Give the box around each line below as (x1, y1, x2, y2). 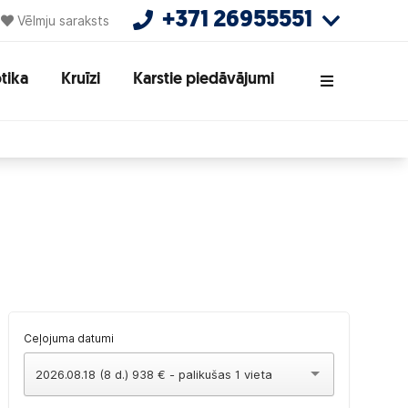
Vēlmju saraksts (17, 13, 109, 28)
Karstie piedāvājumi (133, 70, 274, 88)
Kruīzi (61, 70, 100, 88)
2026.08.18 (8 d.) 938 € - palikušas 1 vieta (35, 367, 272, 382)
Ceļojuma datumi (23, 331, 114, 345)
